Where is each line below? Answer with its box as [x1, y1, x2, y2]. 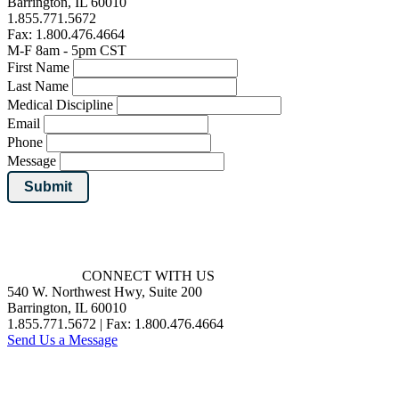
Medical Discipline [7, 96, 113, 112]
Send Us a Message [7, 331, 118, 347]
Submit [24, 178, 72, 194]
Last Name [7, 77, 69, 94]
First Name [7, 59, 69, 75]
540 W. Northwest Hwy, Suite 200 [7, 283, 202, 299]
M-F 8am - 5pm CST [7, 42, 126, 58]
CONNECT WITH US [82, 267, 215, 283]
